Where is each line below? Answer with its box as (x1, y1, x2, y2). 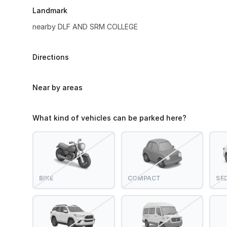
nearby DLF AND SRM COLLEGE (32, 22, 138, 31)
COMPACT (127, 174, 161, 182)
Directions (32, 53, 69, 61)
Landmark (32, 6, 67, 15)
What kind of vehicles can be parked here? (32, 113, 186, 122)
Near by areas (32, 83, 83, 92)
